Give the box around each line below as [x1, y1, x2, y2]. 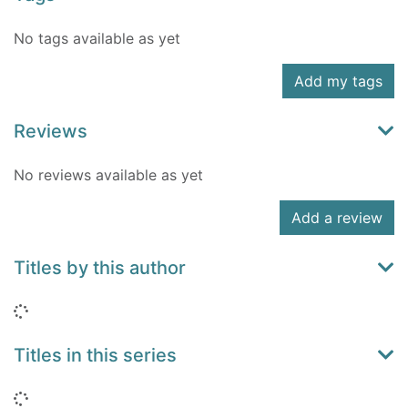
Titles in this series [14, 344, 177, 367]
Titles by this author [14, 257, 186, 280]
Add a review [291, 209, 382, 228]
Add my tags [294, 72, 382, 91]
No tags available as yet [14, 29, 180, 48]
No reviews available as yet [14, 166, 203, 185]
